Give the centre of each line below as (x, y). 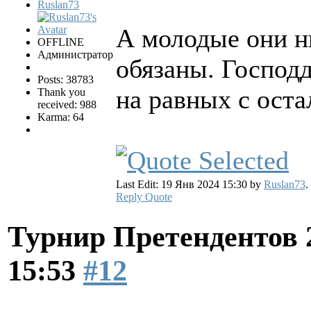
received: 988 (67, 104)
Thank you (61, 92)
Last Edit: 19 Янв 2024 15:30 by (190, 184)
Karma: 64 (61, 117)
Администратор (75, 54)
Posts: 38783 (66, 79)
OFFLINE (61, 42)
